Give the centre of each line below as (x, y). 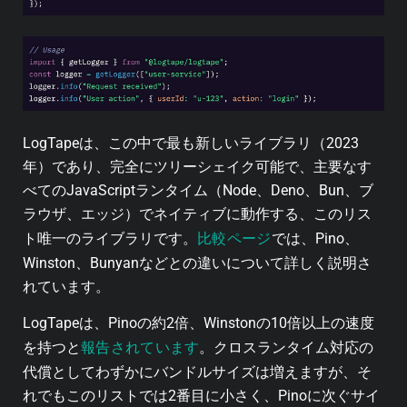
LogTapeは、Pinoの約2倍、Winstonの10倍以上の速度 (199, 323)
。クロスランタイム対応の (287, 348)
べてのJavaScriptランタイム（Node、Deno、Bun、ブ (198, 190)
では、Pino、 (315, 238)
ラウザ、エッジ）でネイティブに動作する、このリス (197, 213)
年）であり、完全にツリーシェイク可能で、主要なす (197, 166)
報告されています (140, 348)
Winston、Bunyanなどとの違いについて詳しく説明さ (197, 263)
